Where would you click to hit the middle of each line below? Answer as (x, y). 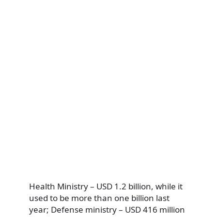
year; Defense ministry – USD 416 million (107, 210)
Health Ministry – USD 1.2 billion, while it (106, 186)
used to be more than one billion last (99, 198)
